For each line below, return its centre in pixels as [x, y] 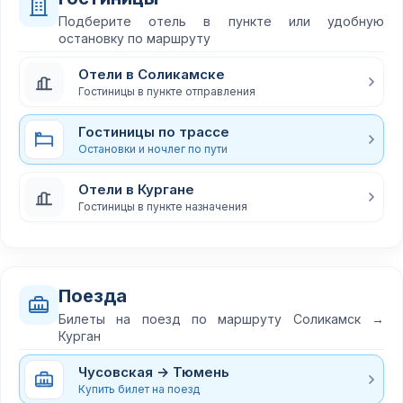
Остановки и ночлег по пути [153, 148]
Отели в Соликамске [152, 74]
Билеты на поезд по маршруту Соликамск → [221, 319]
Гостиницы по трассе [154, 131]
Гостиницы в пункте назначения [163, 206]
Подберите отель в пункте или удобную [221, 21]
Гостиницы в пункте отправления [167, 91]
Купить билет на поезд [139, 389]
